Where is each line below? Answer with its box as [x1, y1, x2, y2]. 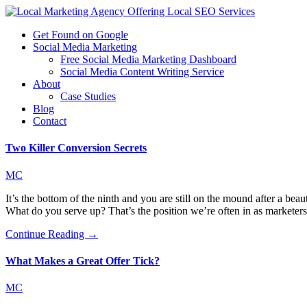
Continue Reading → [5, 228, 98, 240]
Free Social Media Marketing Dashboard [60, 53, 236, 65]
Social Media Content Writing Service [60, 66, 224, 77]
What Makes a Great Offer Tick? [5, 254, 160, 267]
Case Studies [60, 90, 116, 102]
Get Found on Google [33, 29, 128, 40]
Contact [33, 115, 66, 127]
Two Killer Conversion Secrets [5, 142, 147, 154]
